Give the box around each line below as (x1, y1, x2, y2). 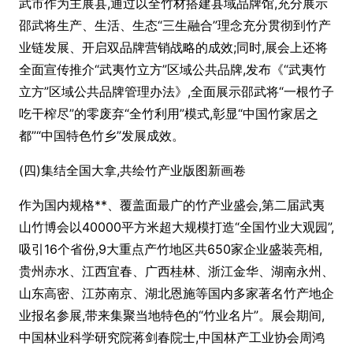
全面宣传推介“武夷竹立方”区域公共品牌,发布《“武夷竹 (19, 61, 326, 77)
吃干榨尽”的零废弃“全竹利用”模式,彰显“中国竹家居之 (19, 106, 318, 121)
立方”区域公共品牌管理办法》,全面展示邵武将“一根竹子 (19, 84, 334, 99)
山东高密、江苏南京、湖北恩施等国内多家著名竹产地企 (19, 285, 334, 301)
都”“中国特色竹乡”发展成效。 (19, 128, 184, 143)
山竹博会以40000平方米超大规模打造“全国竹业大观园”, (19, 219, 334, 235)
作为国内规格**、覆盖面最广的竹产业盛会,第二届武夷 (19, 197, 325, 213)
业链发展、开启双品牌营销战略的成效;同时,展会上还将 (19, 39, 328, 55)
